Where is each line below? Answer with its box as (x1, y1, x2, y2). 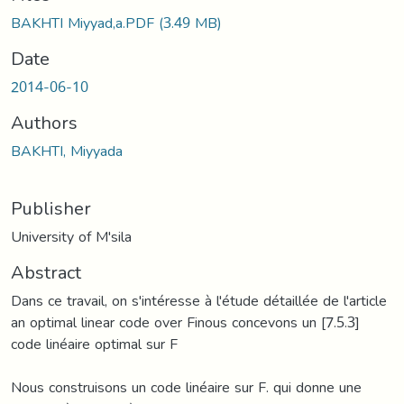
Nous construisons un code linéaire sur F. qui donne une (11, 372, 362, 401)
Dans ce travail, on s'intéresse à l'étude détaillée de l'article (11, 286, 387, 315)
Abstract (11, 254, 81, 289)
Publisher (11, 190, 91, 225)
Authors (11, 105, 78, 140)
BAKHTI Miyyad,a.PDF (11, 8, 159, 37)
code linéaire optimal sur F (11, 329, 178, 358)
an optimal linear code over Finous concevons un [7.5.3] (11, 308, 360, 336)
